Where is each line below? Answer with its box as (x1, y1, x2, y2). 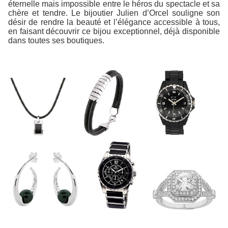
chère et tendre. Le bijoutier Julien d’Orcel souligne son (8, 9, 220, 18)
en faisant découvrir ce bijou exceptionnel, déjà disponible (8, 27, 220, 36)
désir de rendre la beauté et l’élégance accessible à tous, (8, 18, 220, 27)
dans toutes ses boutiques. (8, 36, 104, 45)
